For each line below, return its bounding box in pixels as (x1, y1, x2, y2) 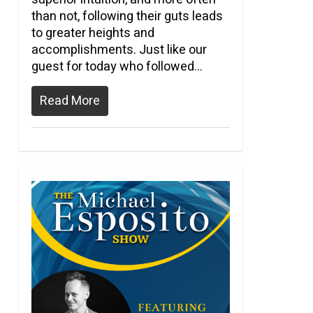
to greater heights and (31, 24, 154, 43)
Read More (39, 92, 100, 110)
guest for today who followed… (31, 57, 203, 76)
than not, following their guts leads (31, 7, 223, 26)
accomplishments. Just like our (31, 41, 207, 59)
